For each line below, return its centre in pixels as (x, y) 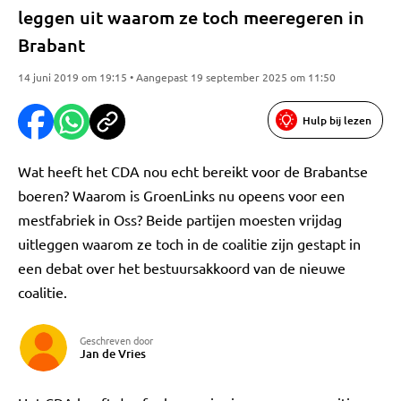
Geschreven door (116, 340)
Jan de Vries (113, 354)
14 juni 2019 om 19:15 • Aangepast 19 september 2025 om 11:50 (177, 77)
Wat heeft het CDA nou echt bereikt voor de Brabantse (193, 171)
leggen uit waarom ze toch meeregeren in (191, 17)
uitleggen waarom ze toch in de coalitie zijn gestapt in (189, 243)
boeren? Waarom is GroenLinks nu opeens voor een (181, 195)
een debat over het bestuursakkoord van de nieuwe (182, 268)
